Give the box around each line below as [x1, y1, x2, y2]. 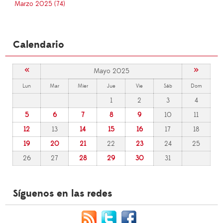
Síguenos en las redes [13, 187, 112, 200]
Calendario [13, 38, 64, 51]
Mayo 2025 [93, 67, 129, 76]
